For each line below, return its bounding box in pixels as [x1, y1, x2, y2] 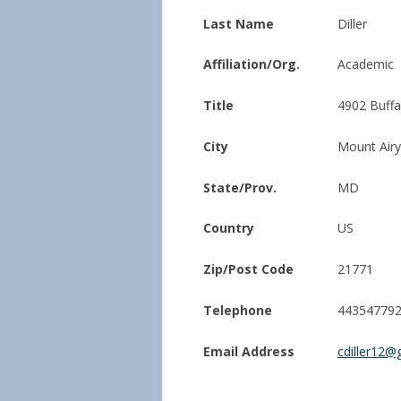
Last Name [203, 14, 274, 32]
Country [203, 219, 254, 237]
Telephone [203, 301, 272, 319]
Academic [337, 55, 394, 73]
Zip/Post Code [203, 260, 294, 277]
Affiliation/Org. [203, 55, 300, 73]
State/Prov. [203, 178, 277, 196]
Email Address [203, 342, 294, 360]
